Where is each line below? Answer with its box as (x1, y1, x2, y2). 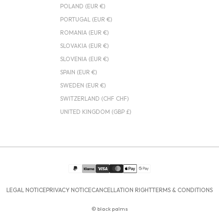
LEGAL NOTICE (6, 186, 46, 194)
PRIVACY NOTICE (46, 186, 91, 194)
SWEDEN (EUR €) (60, 82, 106, 89)
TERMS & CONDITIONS (152, 186, 213, 194)
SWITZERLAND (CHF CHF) (60, 95, 129, 103)
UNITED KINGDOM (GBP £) (60, 108, 131, 116)
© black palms (91, 205, 128, 213)
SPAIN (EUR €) (60, 68, 97, 76)
